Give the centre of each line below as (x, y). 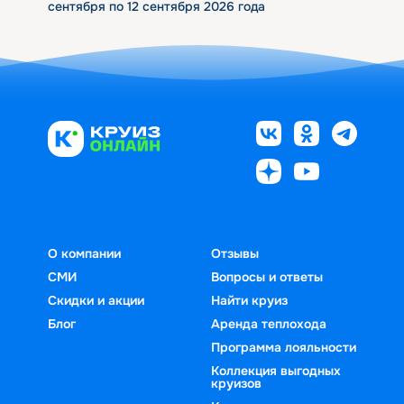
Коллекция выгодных (276, 370)
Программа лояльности (284, 347)
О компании (84, 253)
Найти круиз (249, 300)
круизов (236, 383)
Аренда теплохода (269, 323)
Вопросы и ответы (267, 276)
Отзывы (235, 253)
